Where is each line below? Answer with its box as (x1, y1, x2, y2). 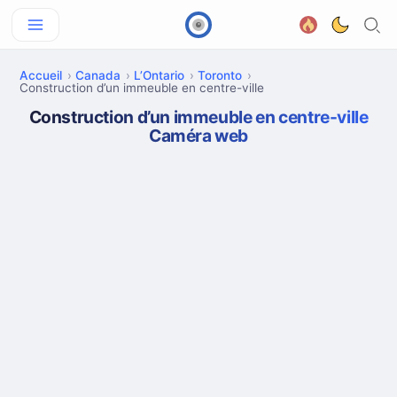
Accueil (19, 68, 62, 82)
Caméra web (148, 125, 249, 146)
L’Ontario (134, 68, 184, 82)
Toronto (198, 68, 242, 82)
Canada (75, 68, 121, 82)
